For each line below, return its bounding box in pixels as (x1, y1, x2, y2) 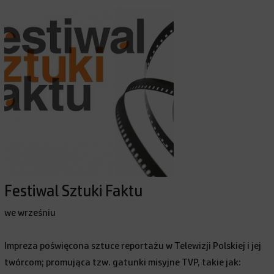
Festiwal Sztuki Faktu (4, 183, 143, 199)
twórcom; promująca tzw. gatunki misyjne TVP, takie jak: (4, 257, 242, 267)
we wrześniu (4, 208, 56, 218)
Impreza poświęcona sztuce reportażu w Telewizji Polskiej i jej (4, 241, 262, 251)
